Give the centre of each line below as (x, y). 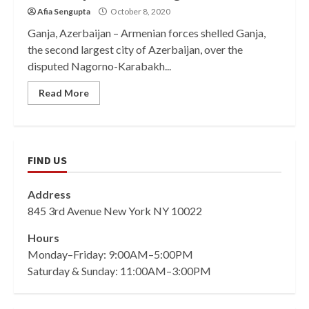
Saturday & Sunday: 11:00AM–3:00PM (119, 271)
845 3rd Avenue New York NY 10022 (115, 211)
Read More (64, 93)
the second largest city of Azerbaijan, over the (135, 49)
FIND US (47, 160)
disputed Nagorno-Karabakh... (99, 66)
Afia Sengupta (64, 11)
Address (49, 194)
